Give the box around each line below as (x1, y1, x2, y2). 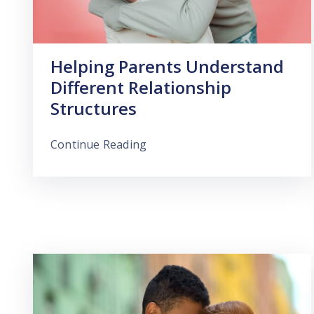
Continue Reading (50, 136, 147, 152)
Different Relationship (50, 75, 231, 99)
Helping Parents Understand (50, 54, 284, 78)
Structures (50, 96, 137, 120)
